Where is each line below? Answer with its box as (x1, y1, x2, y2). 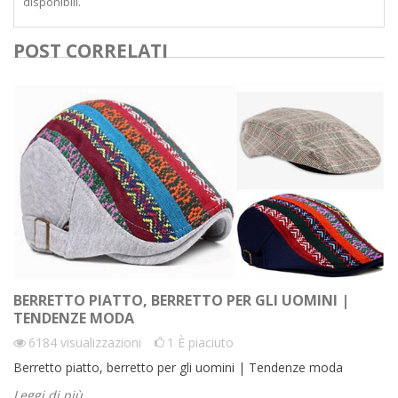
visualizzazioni (60, 334, 141, 352)
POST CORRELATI (13, 38, 168, 63)
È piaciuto (178, 334, 234, 352)
